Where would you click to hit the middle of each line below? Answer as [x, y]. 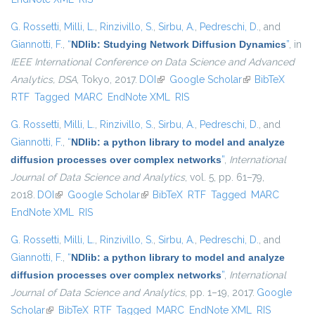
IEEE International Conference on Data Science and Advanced [153, 62]
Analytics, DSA [44, 80]
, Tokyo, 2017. [107, 80]
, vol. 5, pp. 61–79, [225, 178]
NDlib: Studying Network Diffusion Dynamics [179, 45]
